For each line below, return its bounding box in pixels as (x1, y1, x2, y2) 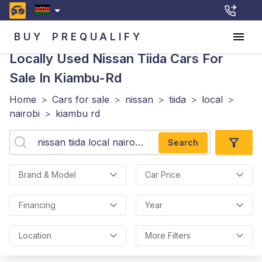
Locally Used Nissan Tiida (9, 51, 167, 66)
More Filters (145, 230, 191, 240)
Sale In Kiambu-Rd (9, 70, 122, 85)
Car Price (145, 170, 181, 180)
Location (19, 230, 51, 240)
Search (168, 137, 198, 147)
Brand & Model (19, 170, 76, 180)
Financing (19, 200, 56, 210)
